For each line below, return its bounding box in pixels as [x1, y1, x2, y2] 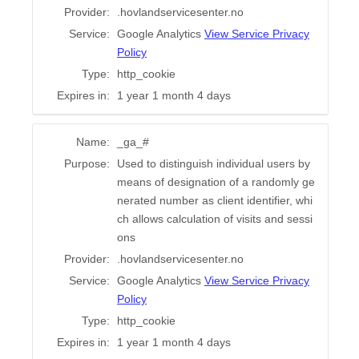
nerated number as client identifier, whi [117, 194, 313, 208]
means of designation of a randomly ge [117, 175, 315, 189]
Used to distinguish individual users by [117, 157, 310, 171]
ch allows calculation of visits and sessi [117, 212, 313, 226]
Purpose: [64, 157, 110, 171]
